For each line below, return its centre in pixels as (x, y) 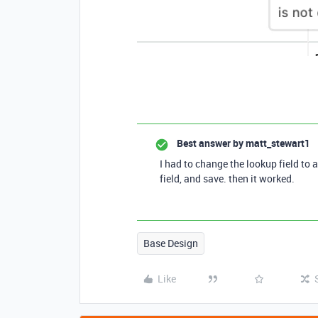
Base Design (171, 243)
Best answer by (210, 143)
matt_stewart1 (277, 143)
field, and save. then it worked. (228, 179)
